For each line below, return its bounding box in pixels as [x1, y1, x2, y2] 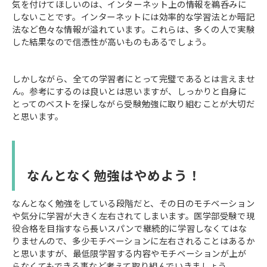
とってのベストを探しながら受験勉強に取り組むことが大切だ [12, 97, 255, 110]
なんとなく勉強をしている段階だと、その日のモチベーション [12, 197, 255, 210]
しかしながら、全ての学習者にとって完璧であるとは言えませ [12, 72, 255, 85]
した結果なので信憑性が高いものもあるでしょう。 [12, 35, 212, 48]
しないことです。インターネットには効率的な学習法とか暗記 [12, 10, 255, 23]
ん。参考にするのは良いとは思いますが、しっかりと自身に [12, 85, 247, 98]
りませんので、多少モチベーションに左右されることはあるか [12, 234, 255, 247]
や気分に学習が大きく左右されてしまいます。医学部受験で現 [12, 209, 255, 222]
